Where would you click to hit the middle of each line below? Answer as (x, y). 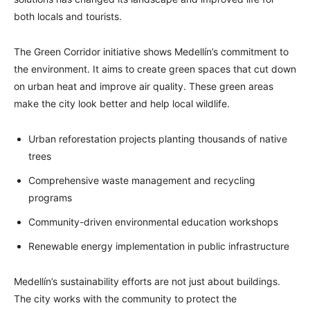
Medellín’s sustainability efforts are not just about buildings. (147, 282)
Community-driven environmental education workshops (153, 222)
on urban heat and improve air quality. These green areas (144, 86)
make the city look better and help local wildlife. (122, 104)
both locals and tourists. (68, 17)
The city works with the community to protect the (125, 299)
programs (50, 198)
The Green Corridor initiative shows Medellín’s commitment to (151, 52)
